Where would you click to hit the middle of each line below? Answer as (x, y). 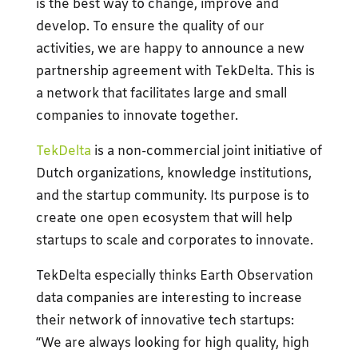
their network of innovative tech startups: (165, 320)
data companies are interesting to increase (169, 298)
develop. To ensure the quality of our (150, 26)
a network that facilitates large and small (161, 93)
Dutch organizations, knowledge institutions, (173, 173)
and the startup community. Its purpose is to (172, 196)
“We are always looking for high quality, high (172, 343)
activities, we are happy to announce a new (170, 49)
